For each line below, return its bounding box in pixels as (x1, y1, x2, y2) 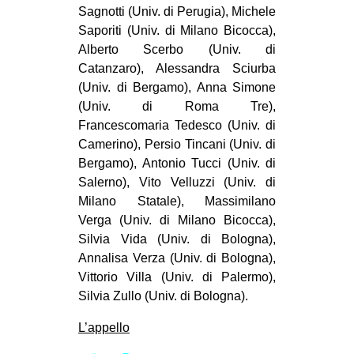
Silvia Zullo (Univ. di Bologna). (78, 289, 248, 303)
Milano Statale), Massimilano (78, 194, 276, 209)
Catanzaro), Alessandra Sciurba (78, 62, 276, 76)
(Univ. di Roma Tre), (78, 100, 276, 114)
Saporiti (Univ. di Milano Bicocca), (78, 24, 276, 38)
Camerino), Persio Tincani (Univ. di (78, 137, 276, 152)
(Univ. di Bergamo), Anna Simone (78, 81, 276, 95)
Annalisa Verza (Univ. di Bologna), (78, 251, 276, 265)
